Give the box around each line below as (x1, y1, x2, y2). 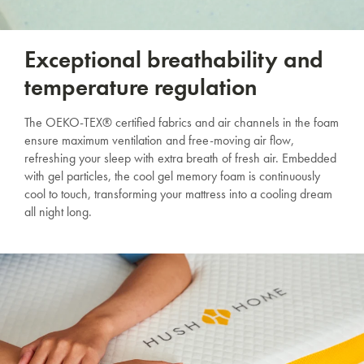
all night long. (24, 202, 92, 220)
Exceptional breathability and (24, 44, 323, 75)
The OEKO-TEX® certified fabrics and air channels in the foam (24, 113, 339, 131)
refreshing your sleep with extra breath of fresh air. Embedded (24, 149, 336, 167)
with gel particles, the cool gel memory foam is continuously (24, 167, 320, 184)
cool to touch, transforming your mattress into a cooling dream (24, 184, 332, 202)
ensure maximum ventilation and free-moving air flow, (24, 131, 294, 149)
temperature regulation (24, 71, 257, 102)
